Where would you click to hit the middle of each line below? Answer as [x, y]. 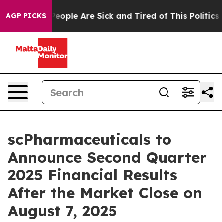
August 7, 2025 [62, 211]
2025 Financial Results [93, 175]
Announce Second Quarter [107, 157]
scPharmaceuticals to [90, 139]
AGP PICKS [26, 16]
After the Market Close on [105, 193]
